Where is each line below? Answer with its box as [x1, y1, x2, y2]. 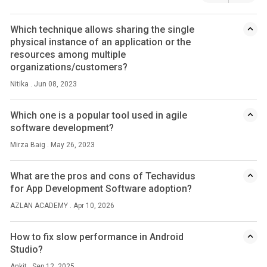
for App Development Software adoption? [10, 183, 193, 194]
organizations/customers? [10, 61, 128, 73]
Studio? [10, 244, 44, 255]
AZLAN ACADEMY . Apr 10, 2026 [10, 201, 115, 210]
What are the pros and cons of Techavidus [10, 170, 196, 182]
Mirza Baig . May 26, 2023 [10, 141, 95, 149]
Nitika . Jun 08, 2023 [10, 80, 77, 88]
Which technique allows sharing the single [10, 24, 195, 35]
